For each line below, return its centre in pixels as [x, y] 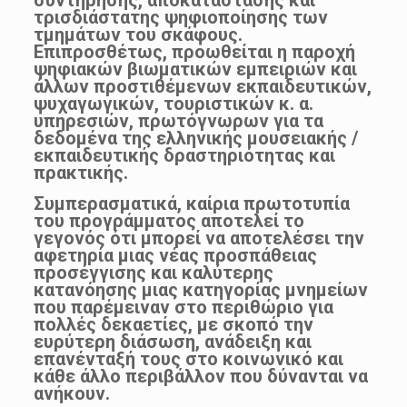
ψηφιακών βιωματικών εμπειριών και [195, 69]
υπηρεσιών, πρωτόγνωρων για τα [178, 120]
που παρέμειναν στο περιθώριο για [183, 307]
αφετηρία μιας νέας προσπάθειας [175, 255]
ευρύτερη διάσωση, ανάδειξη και [172, 341]
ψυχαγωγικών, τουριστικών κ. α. [173, 103]
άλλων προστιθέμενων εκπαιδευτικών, [202, 86]
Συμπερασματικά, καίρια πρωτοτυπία [191, 203]
